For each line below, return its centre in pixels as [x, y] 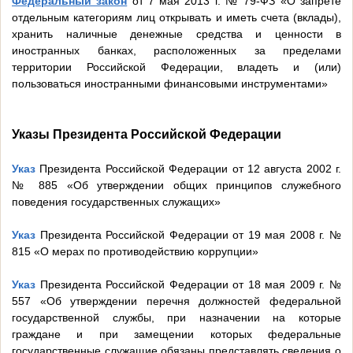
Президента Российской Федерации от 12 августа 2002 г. [188, 169]
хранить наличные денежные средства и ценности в [176, 34]
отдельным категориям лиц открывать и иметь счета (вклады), [176, 18]
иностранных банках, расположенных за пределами [176, 51]
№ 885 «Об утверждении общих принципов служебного [176, 186]
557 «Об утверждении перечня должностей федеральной [176, 301]
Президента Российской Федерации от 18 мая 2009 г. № [188, 285]
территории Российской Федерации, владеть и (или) [176, 67]
